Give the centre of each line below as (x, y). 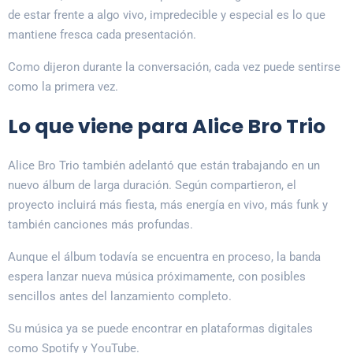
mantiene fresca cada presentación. (102, 35)
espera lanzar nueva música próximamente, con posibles (157, 277)
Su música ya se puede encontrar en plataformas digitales (160, 329)
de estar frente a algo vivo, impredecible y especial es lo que (167, 15)
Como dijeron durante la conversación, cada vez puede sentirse (174, 67)
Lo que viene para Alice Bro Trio (167, 127)
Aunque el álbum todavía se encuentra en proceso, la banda (164, 257)
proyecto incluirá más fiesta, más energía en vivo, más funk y (168, 205)
